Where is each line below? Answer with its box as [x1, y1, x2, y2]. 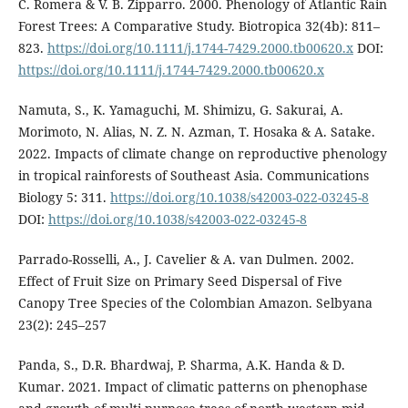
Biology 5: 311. [17, 188, 110, 206]
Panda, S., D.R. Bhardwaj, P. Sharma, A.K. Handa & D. [17, 355, 345, 373]
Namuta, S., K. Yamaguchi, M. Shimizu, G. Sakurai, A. [17, 100, 343, 118]
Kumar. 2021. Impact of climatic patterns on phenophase [17, 377, 368, 395]
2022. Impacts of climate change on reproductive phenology [17, 144, 387, 162]
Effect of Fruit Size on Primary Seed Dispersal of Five [17, 271, 342, 290]
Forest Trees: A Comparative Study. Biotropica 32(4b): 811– [17, 16, 380, 35]
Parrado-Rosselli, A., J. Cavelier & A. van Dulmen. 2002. [17, 250, 354, 268]
